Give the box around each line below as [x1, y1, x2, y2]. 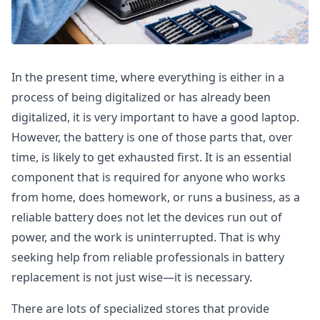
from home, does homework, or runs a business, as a [11, 189, 300, 205]
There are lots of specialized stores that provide [11, 301, 269, 316]
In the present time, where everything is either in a [11, 69, 284, 85]
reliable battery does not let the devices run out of [11, 209, 282, 225]
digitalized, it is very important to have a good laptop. [11, 109, 299, 125]
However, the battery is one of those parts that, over [11, 129, 293, 145]
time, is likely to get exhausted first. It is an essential [11, 149, 291, 165]
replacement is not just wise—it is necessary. [11, 269, 252, 285]
